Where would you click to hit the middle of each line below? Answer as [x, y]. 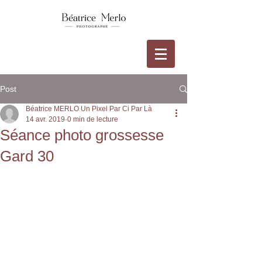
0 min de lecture [93, 119]
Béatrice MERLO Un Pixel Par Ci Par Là [89, 109]
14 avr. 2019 [45, 119]
